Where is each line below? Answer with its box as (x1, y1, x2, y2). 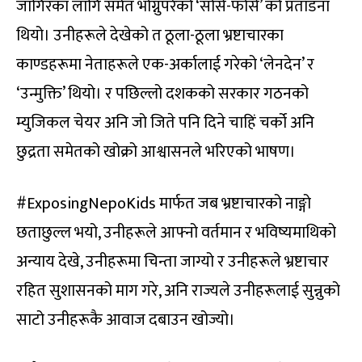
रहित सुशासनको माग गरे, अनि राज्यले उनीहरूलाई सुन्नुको (16, 277, 340, 305)
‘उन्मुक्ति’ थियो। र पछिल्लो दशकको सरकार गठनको (16, 80, 309, 108)
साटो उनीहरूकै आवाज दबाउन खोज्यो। (16, 306, 235, 335)
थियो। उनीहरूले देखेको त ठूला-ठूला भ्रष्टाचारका (16, 22, 284, 50)
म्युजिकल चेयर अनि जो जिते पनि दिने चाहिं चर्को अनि (16, 109, 314, 137)
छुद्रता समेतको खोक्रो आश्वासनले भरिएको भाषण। (16, 138, 296, 166)
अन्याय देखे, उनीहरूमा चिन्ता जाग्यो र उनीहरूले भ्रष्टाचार (16, 248, 329, 276)
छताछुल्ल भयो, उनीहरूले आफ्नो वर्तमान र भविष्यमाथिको (16, 219, 336, 247)
